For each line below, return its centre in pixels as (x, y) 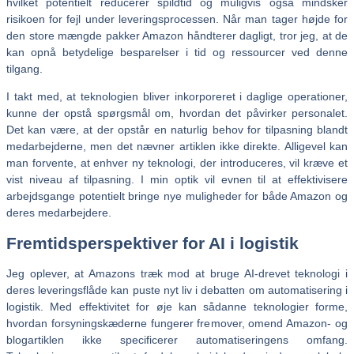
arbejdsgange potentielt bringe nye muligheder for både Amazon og (177, 196)
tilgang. (24, 68)
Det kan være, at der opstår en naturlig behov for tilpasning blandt (177, 129)
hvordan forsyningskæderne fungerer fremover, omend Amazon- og (177, 323)
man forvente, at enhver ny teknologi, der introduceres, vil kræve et (177, 162)
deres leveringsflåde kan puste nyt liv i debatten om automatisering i (177, 290)
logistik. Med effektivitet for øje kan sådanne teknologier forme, (177, 306)
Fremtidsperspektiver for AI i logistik (153, 243)
